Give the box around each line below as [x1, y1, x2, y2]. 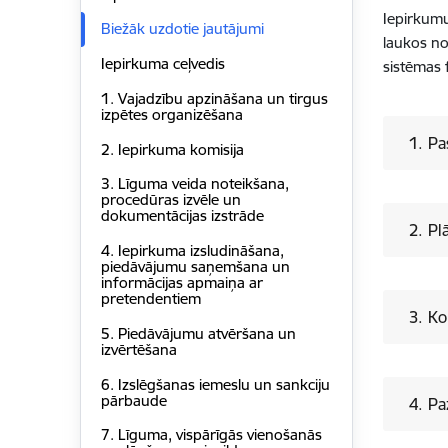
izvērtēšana [100, 339, 177, 359]
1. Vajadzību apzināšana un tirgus [100, 88, 328, 108]
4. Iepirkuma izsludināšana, [100, 241, 284, 261]
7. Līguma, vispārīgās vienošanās [100, 425, 322, 445]
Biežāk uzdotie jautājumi [100, 19, 264, 39]
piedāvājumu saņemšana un [100, 257, 290, 277]
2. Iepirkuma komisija [100, 139, 244, 159]
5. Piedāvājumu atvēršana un [100, 323, 296, 343]
